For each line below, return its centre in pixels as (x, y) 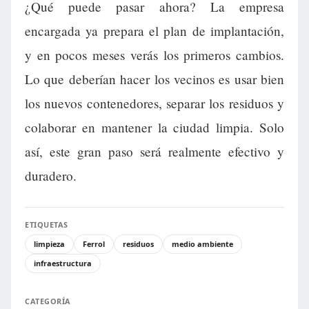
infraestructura (63, 263)
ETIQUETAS (47, 225)
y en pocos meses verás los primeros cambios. (154, 55)
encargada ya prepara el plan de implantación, (154, 31)
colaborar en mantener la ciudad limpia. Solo (154, 128)
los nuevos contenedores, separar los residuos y (154, 103)
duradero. (51, 176)
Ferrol (94, 244)
